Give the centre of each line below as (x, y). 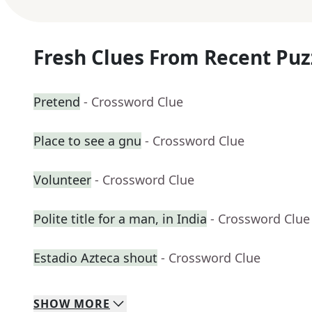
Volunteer (62, 180)
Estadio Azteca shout (95, 258)
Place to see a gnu (87, 141)
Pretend (57, 102)
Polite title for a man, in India (120, 219)
